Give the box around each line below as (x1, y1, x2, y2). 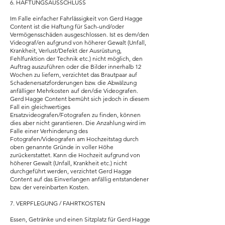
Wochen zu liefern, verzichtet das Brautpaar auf (10, 71, 137, 78)
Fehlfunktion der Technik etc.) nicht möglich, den (10, 55, 143, 62)
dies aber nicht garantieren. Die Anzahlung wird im (10, 119, 146, 127)
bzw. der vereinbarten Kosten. (10, 183, 89, 191)
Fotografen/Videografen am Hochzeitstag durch (10, 135, 139, 143)
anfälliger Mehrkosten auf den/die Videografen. (10, 87, 138, 94)
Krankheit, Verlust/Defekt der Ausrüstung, (10, 47, 122, 54)
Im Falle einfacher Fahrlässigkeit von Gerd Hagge (10, 15, 143, 22)
